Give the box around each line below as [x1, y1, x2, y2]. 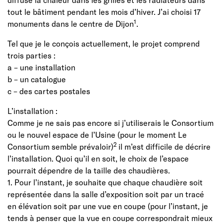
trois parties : [7, 50, 55, 60]
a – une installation [7, 62, 75, 72]
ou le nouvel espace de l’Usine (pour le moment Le [7, 129, 187, 139]
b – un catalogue [7, 74, 66, 84]
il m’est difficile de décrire [116, 141, 211, 151]
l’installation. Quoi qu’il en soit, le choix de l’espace [7, 153, 189, 163]
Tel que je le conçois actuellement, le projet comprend [7, 38, 200, 48]
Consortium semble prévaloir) [7, 141, 113, 151]
